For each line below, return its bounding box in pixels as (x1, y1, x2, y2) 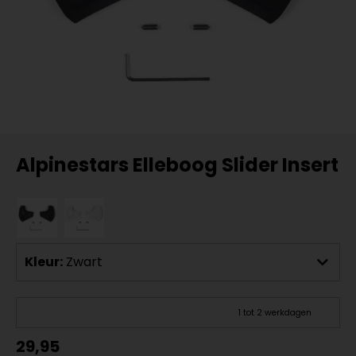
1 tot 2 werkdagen (238, 307, 311, 319)
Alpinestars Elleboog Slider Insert (16, 152, 339, 178)
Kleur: (25, 253, 63, 271)
